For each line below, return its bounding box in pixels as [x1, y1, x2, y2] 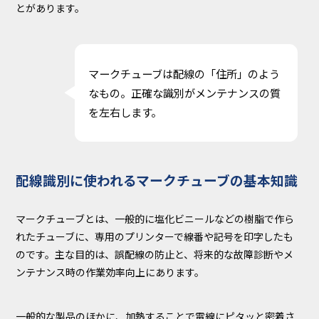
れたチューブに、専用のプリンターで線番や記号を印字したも [16, 229, 294, 244]
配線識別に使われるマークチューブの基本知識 [16, 170, 298, 190]
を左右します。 [88, 103, 162, 120]
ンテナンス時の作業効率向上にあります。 [16, 264, 205, 279]
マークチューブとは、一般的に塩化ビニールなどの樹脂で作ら [16, 211, 295, 226]
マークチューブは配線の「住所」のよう [88, 65, 280, 81]
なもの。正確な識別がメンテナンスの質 [88, 84, 281, 100]
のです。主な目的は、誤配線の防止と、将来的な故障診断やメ [16, 246, 294, 261]
